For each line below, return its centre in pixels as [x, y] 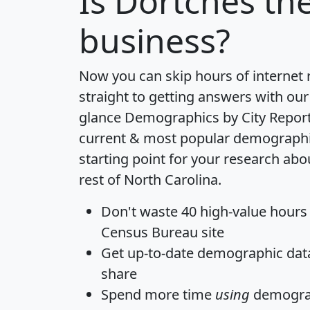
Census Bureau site [163, 232]
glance [102, 117]
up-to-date [161, 253]
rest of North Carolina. [150, 179]
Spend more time [158, 294]
